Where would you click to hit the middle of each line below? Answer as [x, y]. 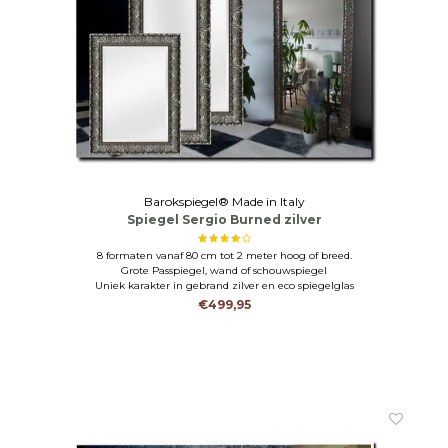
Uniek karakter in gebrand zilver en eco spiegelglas [224, 285]
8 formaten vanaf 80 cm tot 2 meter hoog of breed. [224, 255]
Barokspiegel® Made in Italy [224, 201]
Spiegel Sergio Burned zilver [224, 219]
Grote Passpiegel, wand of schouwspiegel [224, 270]
